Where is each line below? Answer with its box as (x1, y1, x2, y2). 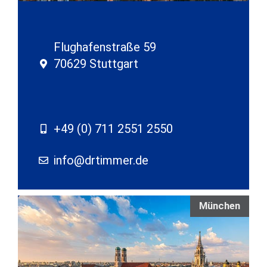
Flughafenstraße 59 (54, 40, 156, 55)
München (199, 200, 240, 212)
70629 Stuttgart (54, 57, 138, 72)
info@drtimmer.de (54, 153, 148, 168)
